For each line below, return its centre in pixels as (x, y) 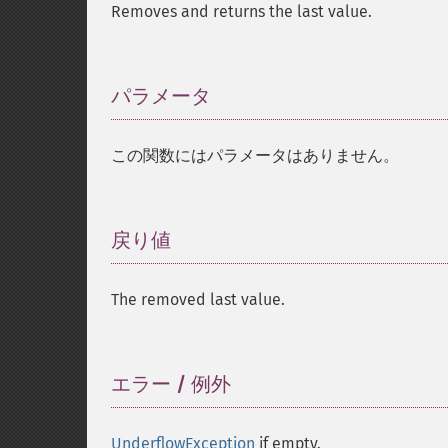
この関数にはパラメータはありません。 (255, 155)
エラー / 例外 (171, 384)
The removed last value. (198, 299)
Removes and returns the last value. (241, 11)
